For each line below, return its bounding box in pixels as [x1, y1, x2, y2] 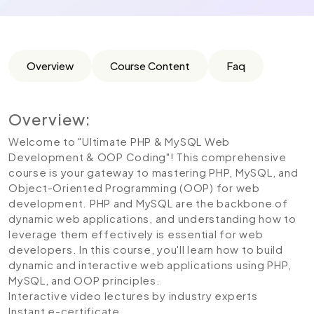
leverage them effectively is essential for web [8, 227, 264, 240]
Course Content [110, 59, 190, 72]
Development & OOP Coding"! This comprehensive [8, 150, 287, 163]
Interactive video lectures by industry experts [8, 289, 258, 302]
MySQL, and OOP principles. [8, 273, 161, 287]
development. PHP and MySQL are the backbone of [8, 196, 288, 210]
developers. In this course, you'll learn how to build [8, 243, 283, 256]
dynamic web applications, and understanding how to [8, 212, 296, 225]
